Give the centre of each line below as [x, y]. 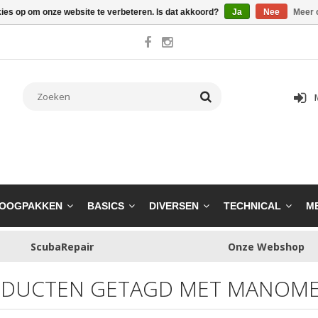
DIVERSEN [174, 206]
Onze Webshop [266, 246]
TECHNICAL [252, 206]
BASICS [106, 206]
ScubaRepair [62, 246]
